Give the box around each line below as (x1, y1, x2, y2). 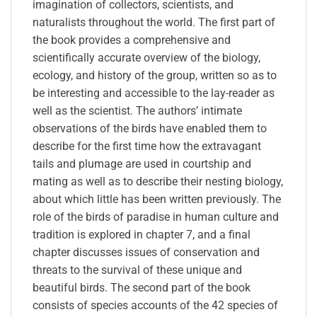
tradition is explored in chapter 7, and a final (33, 227, 250, 241)
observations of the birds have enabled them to (33, 121, 267, 135)
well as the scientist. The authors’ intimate (33, 103, 242, 117)
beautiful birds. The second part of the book (33, 280, 250, 294)
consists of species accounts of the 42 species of (33, 298, 278, 312)
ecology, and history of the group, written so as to (33, 68, 277, 82)
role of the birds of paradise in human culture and (33, 209, 279, 224)
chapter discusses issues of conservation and (33, 245, 260, 259)
